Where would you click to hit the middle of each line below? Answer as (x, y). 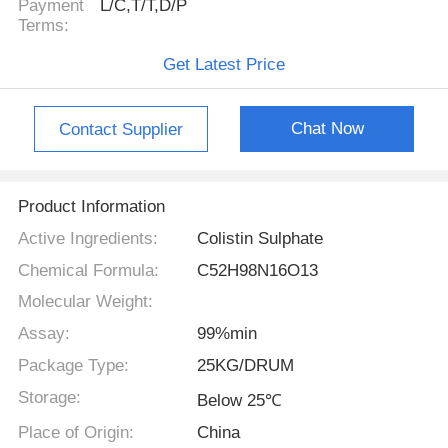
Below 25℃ (240, 401)
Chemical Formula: (88, 270)
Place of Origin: (75, 433)
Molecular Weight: (85, 302)
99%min (227, 334)
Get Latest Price (224, 65)
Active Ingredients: (87, 238)
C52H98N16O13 (258, 270)
